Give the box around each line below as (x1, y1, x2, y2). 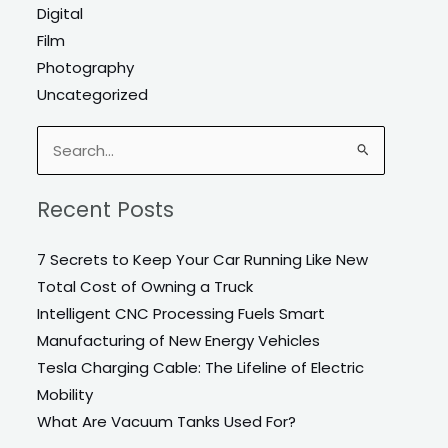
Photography (37, 56, 135, 78)
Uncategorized (37, 83, 149, 105)
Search (36, 142, 89, 164)
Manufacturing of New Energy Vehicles (37, 330, 321, 352)
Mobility (37, 384, 94, 406)
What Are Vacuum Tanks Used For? (37, 411, 297, 433)
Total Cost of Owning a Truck (37, 276, 254, 298)
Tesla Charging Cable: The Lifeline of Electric (37, 357, 365, 379)
